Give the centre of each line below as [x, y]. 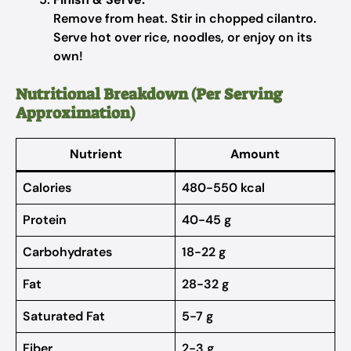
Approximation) [75, 113]
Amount [255, 154]
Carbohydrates [67, 252]
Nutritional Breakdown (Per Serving [149, 94]
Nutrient [96, 154]
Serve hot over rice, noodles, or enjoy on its [183, 37]
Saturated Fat [64, 316]
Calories [47, 188]
